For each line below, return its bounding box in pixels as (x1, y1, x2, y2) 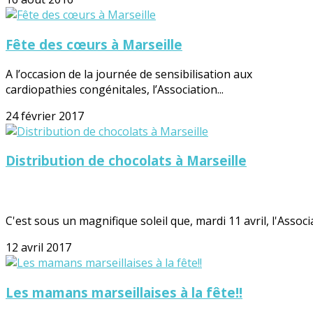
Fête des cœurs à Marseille (6, 36, 182, 54)
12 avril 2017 (6, 240, 71, 256)
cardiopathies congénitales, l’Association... (6, 81, 224, 97)
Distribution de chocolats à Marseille (6, 152, 247, 170)
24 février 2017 (6, 108, 84, 124)
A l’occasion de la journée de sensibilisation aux (6, 66, 252, 82)
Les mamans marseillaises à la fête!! (6, 283, 242, 301)
